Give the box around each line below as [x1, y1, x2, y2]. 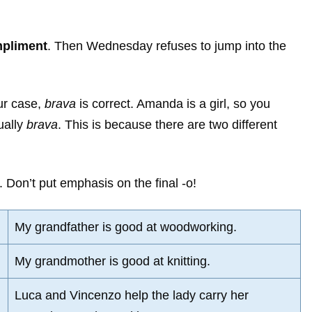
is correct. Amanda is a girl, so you [76, 97, 270, 111]
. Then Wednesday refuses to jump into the [47, 38, 286, 53]
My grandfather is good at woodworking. [15, 220, 237, 235]
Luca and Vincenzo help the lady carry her [15, 288, 249, 303]
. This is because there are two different [58, 118, 277, 132]
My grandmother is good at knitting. [15, 254, 210, 269]
